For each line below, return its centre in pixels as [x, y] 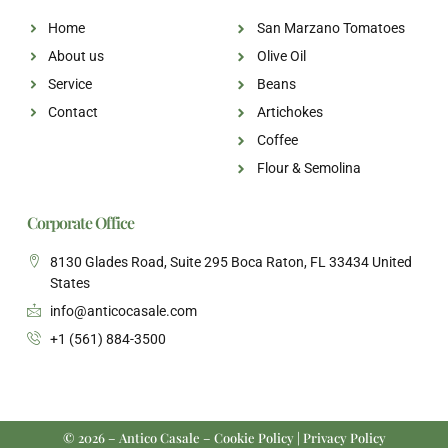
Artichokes [289, 112]
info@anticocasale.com [123, 311]
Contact [73, 112]
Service [70, 84]
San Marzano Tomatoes [330, 28]
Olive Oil [281, 56]
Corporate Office [80, 223]
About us [76, 56]
